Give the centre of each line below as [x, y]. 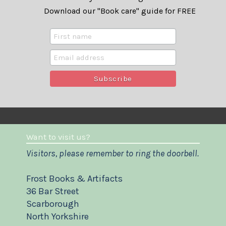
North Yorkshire [57, 217]
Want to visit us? [58, 137]
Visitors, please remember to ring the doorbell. [112, 154]
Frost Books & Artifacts [74, 179]
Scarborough [52, 204]
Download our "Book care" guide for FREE [120, 11]
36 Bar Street [52, 191]
